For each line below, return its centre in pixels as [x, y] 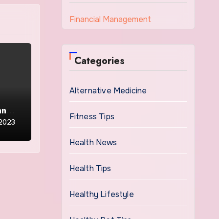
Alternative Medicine [108, 91]
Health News [93, 142]
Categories [99, 61]
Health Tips [90, 168]
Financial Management [110, 19]
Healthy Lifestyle [101, 194]
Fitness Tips [92, 117]
